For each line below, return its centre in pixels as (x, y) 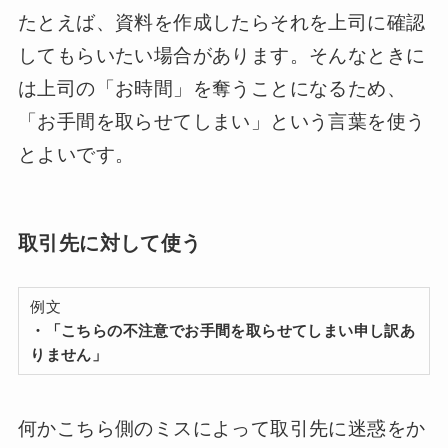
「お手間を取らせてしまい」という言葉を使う (221, 121)
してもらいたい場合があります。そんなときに (221, 55)
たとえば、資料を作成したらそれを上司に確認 (221, 22)
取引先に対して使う (109, 243)
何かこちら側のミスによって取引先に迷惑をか (221, 429)
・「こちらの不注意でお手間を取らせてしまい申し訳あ (223, 330)
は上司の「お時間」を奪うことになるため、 (211, 88)
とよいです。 (76, 154)
